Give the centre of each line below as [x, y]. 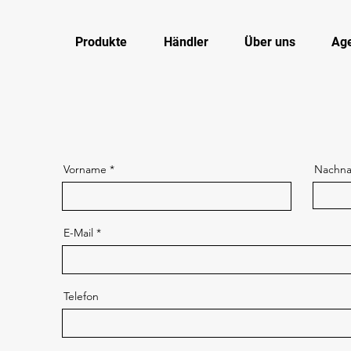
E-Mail [78, 233]
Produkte [101, 42]
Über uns [270, 42]
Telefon [81, 296]
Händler [186, 42]
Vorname [85, 169]
